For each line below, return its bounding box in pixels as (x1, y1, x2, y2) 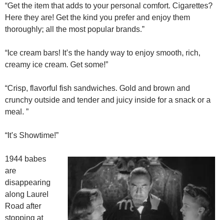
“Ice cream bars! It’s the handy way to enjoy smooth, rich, (5, 49, 200, 57)
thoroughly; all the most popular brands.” (5, 25, 144, 34)
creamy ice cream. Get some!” (5, 60, 108, 69)
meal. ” (5, 108, 28, 116)
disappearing (5, 178, 51, 187)
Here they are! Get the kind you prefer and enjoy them (5, 13, 190, 22)
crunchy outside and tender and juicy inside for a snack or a (5, 96, 211, 105)
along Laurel (5, 190, 49, 199)
